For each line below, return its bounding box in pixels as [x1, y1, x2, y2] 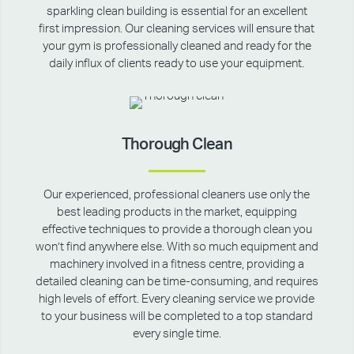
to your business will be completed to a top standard [40, 311, 313, 322]
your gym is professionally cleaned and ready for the [42, 40, 311, 52]
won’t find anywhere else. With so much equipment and [35, 241, 318, 253]
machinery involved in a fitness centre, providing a [49, 258, 304, 270]
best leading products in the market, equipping [56, 206, 297, 218]
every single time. [132, 328, 221, 340]
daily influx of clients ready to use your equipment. [49, 58, 305, 70]
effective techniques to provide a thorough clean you [41, 224, 312, 235]
